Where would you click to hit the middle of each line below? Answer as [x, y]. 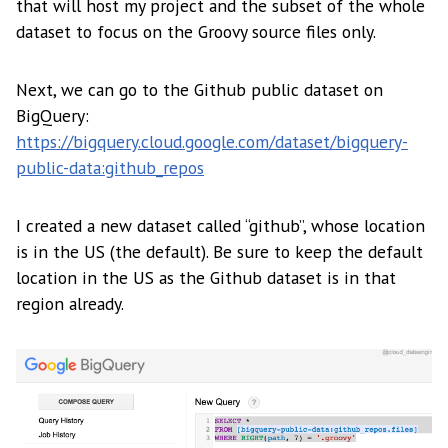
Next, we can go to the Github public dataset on [199, 90]
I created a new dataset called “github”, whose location [220, 226]
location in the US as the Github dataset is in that [206, 278]
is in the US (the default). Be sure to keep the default [219, 252]
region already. [70, 304]
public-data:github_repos [110, 168]
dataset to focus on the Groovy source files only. [196, 32]
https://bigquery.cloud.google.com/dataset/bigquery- [212, 142]
